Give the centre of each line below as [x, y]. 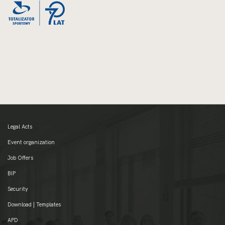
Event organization [31, 142]
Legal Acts [20, 127]
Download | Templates [34, 205]
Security [18, 189]
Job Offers [20, 158]
